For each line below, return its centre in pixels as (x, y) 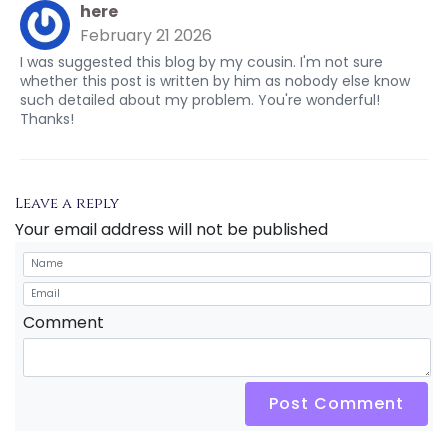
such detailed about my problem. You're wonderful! (200, 100)
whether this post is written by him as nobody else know (215, 81)
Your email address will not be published (171, 229)
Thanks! (47, 119)
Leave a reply (67, 203)
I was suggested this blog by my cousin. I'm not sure (201, 62)
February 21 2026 (146, 35)
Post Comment (336, 403)
